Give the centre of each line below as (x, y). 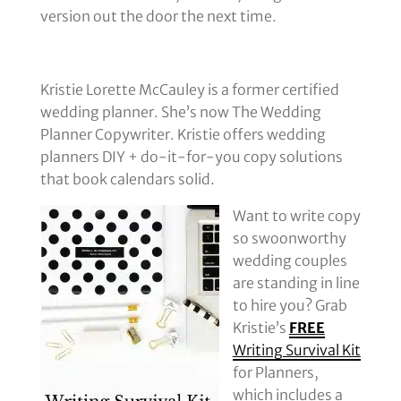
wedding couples (290, 261)
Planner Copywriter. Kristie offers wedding (183, 135)
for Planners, (275, 373)
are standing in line (296, 283)
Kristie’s (260, 328)
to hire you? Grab (290, 306)
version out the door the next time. (158, 17)
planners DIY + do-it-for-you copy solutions (191, 157)
